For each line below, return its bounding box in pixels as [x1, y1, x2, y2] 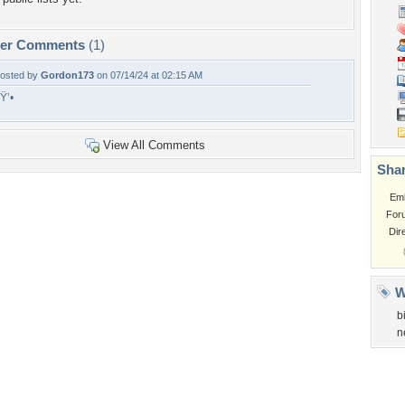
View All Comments [102, 138, 205, 152]
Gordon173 [41, 70, 94, 80]
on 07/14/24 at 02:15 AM [94, 70, 202, 80]
